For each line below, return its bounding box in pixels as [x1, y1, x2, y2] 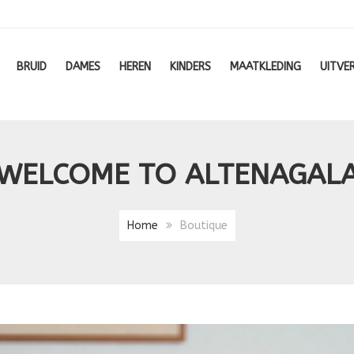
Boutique [179, 219, 228, 233]
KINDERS [170, 60, 212, 73]
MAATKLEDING [230, 60, 302, 73]
